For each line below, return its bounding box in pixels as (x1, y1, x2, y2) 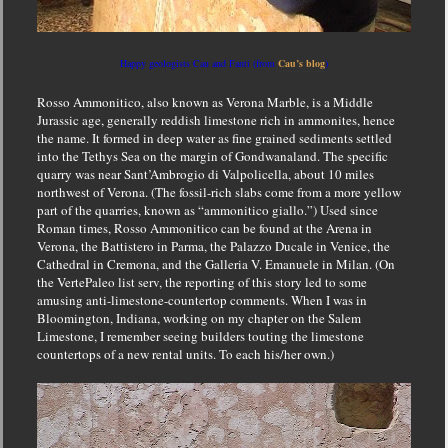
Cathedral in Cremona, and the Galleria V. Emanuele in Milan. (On (36, 254, 395, 273)
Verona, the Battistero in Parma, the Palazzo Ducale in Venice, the (36, 236, 390, 255)
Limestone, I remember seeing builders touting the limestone (36, 326, 364, 345)
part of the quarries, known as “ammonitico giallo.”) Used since (36, 200, 378, 219)
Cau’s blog (278, 55, 325, 70)
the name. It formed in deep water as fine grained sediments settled (36, 128, 392, 147)
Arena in (325, 218, 372, 237)
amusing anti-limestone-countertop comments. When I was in (36, 290, 367, 309)
